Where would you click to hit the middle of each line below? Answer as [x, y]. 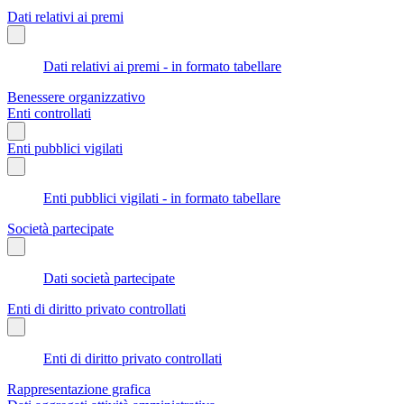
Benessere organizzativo [76, 96]
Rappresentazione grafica [79, 389]
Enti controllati [49, 113]
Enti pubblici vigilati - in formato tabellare [162, 197]
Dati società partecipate [109, 278]
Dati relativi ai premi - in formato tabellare [162, 66]
